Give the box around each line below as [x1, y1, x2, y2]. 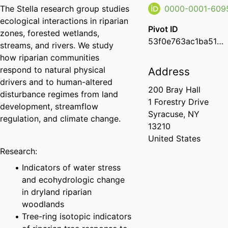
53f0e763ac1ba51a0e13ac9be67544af [217, 36, 224, 47]
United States [148, 133, 201, 144]
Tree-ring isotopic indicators [22, 211, 132, 222]
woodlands [22, 199, 65, 210]
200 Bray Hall [148, 84, 201, 95]
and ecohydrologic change [22, 175, 125, 185]
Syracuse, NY [148, 109, 200, 120]
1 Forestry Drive [148, 97, 209, 107]
